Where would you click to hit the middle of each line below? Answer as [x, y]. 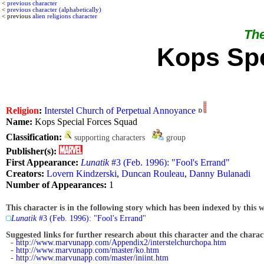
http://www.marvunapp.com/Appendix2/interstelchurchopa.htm [121, 243]
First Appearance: [42, 162]
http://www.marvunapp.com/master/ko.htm [88, 250]
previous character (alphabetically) [54, 9]
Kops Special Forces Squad [85, 122]
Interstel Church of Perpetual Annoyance [120, 110]
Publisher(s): [31, 151]
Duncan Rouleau [153, 173]
